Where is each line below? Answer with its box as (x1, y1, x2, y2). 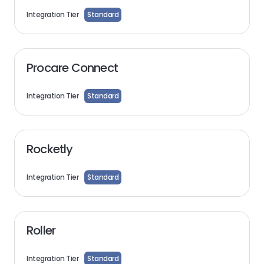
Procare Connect (27, 60, 118, 76)
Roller (27, 222, 56, 239)
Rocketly (27, 141, 73, 157)
